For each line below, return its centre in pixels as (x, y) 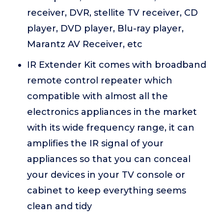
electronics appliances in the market (112, 112)
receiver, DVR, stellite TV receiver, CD (112, 13)
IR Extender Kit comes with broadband (117, 65)
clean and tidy (59, 206)
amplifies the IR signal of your (95, 144)
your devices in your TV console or (106, 175)
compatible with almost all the (97, 96)
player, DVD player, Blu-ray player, (105, 29)
